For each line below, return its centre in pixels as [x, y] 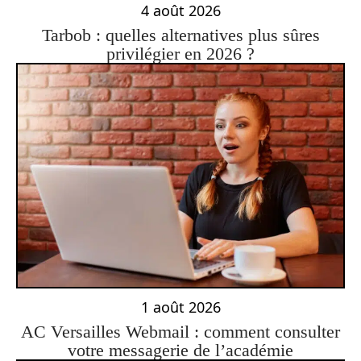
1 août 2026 [180, 307]
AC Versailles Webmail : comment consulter [180, 331]
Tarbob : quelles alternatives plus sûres [180, 35]
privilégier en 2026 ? [180, 54]
